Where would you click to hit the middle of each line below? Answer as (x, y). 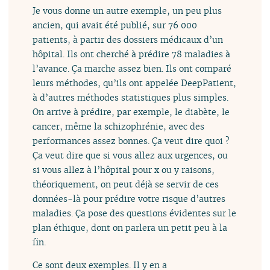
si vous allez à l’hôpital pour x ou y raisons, (124, 169)
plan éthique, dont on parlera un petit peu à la (130, 227)
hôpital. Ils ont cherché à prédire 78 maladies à (132, 54)
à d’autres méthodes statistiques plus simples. (131, 97)
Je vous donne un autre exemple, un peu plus (127, 10)
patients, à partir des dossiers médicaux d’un (128, 39)
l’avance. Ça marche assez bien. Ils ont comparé (132, 68)
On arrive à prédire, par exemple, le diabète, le (131, 111)
